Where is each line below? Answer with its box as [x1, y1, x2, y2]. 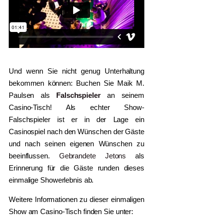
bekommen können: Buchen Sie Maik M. [9, 79, 144, 88]
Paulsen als [9, 91, 50, 100]
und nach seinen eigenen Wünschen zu [9, 139, 144, 148]
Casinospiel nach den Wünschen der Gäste [9, 127, 144, 136]
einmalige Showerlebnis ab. [9, 176, 94, 185]
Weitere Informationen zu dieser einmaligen [9, 195, 144, 204]
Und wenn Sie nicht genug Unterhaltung [9, 67, 144, 76]
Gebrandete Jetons [49, 152, 126, 160]
